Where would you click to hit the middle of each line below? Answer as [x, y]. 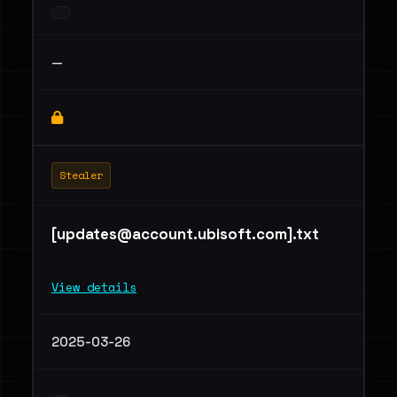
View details [94, 287]
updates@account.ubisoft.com [172, 234]
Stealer [81, 175]
